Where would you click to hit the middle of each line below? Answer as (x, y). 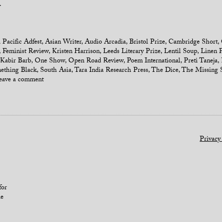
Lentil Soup (181, 52)
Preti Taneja (201, 61)
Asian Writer (63, 43)
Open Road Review (96, 61)
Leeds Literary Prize (132, 52)
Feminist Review (26, 52)
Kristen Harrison (76, 52)
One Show (50, 61)
